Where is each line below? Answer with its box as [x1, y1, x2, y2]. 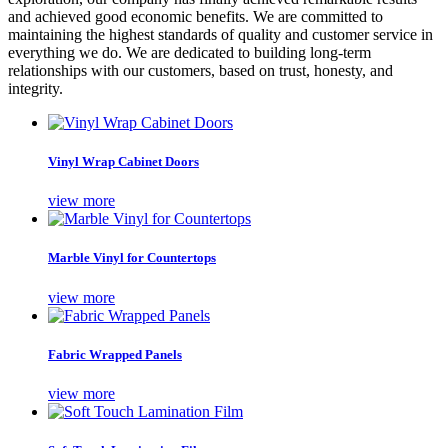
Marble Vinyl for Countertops [48, 250, 216, 266]
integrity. [8, 79, 63, 97]
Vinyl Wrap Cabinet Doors [48, 153, 199, 169]
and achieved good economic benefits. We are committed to [8, 7, 383, 25]
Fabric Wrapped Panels [48, 346, 182, 362]
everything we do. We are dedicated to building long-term [8, 43, 371, 61]
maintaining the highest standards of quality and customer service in [8, 25, 433, 43]
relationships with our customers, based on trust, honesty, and [8, 61, 393, 79]
